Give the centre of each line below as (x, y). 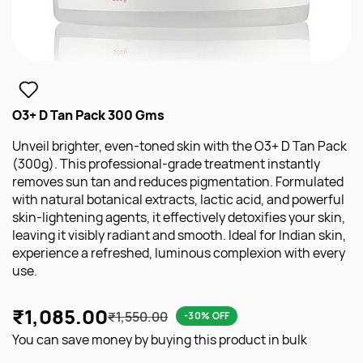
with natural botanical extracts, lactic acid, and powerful (178, 199)
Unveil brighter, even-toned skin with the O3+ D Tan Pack (179, 146)
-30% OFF (207, 316)
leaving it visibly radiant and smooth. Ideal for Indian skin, (179, 235)
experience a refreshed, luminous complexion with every (179, 253)
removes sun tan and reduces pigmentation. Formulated (178, 181)
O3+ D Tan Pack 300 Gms (88, 115)
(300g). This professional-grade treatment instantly (166, 164)
